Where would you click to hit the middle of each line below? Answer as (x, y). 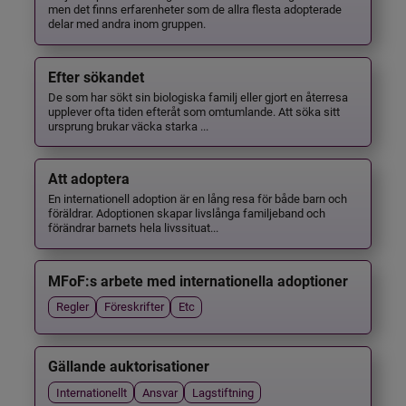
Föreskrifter (134, 306)
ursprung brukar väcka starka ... (129, 125)
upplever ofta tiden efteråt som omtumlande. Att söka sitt (194, 111)
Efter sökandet (97, 77)
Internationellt (92, 391)
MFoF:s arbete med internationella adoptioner (198, 281)
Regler (73, 306)
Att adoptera (89, 179)
